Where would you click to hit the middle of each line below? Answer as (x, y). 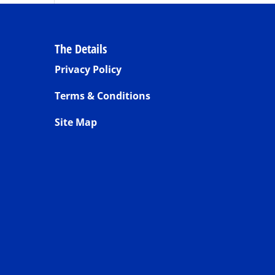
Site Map (76, 122)
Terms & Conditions (103, 96)
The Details (81, 49)
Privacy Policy (88, 70)
